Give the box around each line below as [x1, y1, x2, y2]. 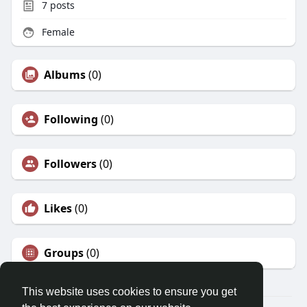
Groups [43, 245, 84, 261]
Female [38, 25, 75, 39]
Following [43, 112, 98, 127]
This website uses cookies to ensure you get [22, 286, 236, 298]
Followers [43, 156, 97, 172]
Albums [43, 67, 86, 83]
